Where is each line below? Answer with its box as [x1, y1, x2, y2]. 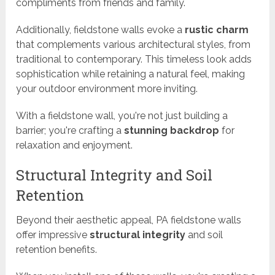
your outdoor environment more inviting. [16, 83, 198, 95]
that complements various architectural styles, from [16, 39, 251, 51]
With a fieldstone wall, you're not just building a [16, 110, 228, 122]
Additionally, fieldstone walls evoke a [16, 24, 185, 36]
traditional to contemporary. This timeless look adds [16, 53, 252, 66]
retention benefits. [16, 244, 98, 256]
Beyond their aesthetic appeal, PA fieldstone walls [16, 214, 242, 227]
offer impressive [16, 229, 90, 241]
